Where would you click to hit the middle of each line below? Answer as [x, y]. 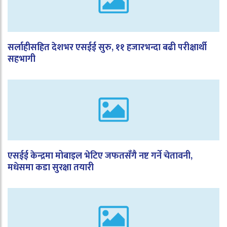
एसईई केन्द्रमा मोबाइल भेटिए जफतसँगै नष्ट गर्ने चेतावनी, [100, 156]
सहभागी [22, 59]
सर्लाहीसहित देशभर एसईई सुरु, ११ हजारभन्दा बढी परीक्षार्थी [107, 47]
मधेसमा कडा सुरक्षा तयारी [51, 167]
